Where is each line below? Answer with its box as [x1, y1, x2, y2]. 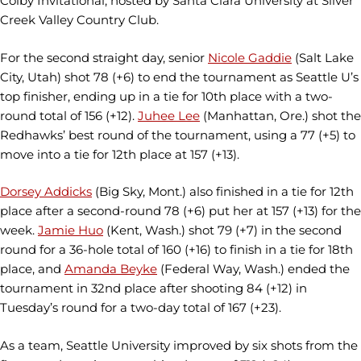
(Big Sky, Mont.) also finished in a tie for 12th [92, 184, 354, 199]
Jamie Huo [38, 222, 103, 238]
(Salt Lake [292, 49, 354, 65]
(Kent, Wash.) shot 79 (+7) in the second [103, 222, 342, 238]
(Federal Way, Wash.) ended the [157, 261, 350, 276]
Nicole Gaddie [208, 49, 292, 65]
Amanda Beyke [64, 261, 157, 276]
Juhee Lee [138, 107, 200, 123]
